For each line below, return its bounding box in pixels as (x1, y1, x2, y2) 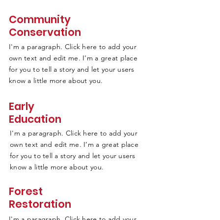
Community (9, 12, 71, 27)
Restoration (9, 197, 71, 211)
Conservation (9, 25, 81, 39)
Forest (9, 184, 43, 198)
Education (9, 112, 61, 126)
